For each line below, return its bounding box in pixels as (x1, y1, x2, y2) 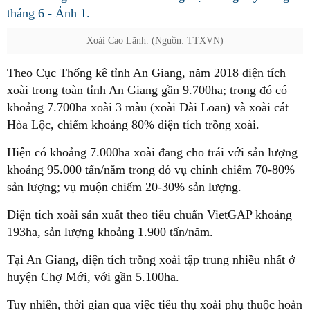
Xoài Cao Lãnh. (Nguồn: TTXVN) (86, 35, 224, 46)
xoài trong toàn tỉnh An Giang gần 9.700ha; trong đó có (7, 83, 287, 97)
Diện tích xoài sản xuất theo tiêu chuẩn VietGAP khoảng (7, 208, 292, 221)
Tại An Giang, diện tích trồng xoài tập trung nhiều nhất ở (7, 253, 295, 266)
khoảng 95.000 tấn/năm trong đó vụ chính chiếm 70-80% (7, 163, 295, 176)
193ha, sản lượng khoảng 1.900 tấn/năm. (7, 225, 213, 239)
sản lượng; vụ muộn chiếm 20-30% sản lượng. (7, 180, 241, 194)
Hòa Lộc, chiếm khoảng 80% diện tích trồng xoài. (7, 118, 259, 131)
